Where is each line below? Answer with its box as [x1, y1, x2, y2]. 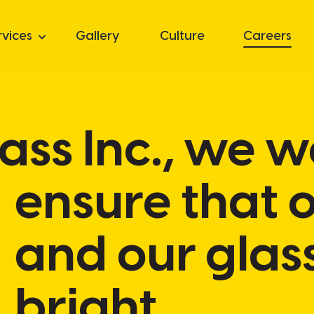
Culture [160, 30, 205, 43]
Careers [243, 30, 292, 43]
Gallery [76, 30, 119, 43]
